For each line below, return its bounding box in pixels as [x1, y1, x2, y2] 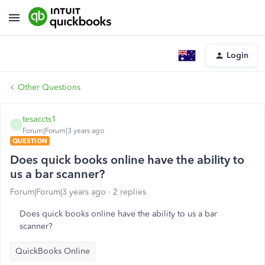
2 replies [113, 187, 146, 197]
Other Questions [18, 82, 80, 92]
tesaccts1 [22, 114, 56, 124]
